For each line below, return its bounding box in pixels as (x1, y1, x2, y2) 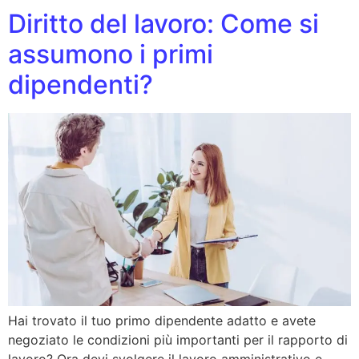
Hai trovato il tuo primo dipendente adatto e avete (8, 313, 316, 329)
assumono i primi (8, 38, 213, 71)
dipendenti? (8, 69, 153, 101)
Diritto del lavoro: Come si (8, 8, 319, 40)
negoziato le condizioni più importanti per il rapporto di (8, 332, 348, 349)
